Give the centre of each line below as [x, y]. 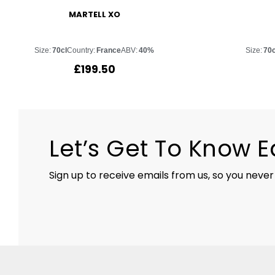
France [109, 50]
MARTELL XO [94, 15]
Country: [81, 50]
